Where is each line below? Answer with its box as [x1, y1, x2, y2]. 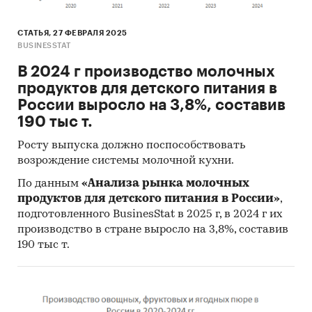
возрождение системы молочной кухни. [17, 155, 234, 167]
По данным [17, 178, 81, 190]
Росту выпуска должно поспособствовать [17, 140, 245, 152]
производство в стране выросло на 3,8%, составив [17, 224, 288, 236]
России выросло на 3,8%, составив [17, 97, 286, 114]
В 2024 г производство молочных [17, 64, 275, 80]
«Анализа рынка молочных [81, 178, 249, 190]
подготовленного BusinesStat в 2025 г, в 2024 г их [17, 209, 282, 221]
